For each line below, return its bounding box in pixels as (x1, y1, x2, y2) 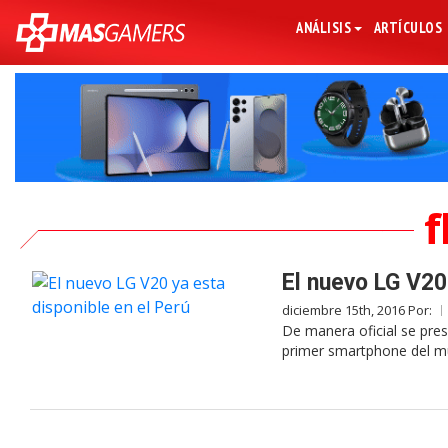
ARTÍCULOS (373, 18, 443, 37)
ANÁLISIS (296, 18, 352, 37)
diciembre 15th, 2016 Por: (282, 301, 435, 320)
